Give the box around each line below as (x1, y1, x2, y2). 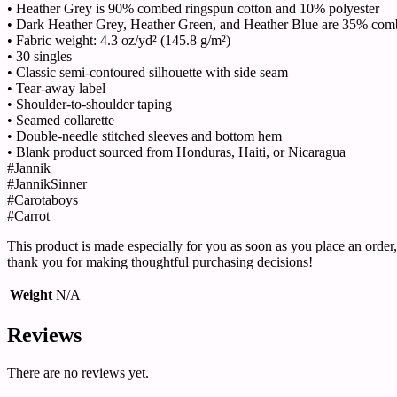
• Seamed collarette (7, 112, 114, 128)
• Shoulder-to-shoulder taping (7, 96, 172, 112)
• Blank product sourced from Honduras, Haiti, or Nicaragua (7, 144, 346, 160)
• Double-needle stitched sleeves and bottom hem (7, 128, 282, 144)
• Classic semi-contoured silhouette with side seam (7, 64, 288, 80)
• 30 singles (7, 48, 72, 64)
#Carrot (7, 207, 50, 223)
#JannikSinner (7, 175, 87, 191)
